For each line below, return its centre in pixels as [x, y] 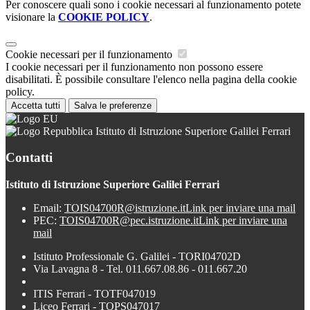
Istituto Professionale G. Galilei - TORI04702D [137, 256]
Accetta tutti [36, 105]
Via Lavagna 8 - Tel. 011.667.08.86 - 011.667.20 [140, 268]
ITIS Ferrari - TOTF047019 [94, 293]
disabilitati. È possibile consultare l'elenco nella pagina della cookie [151, 79]
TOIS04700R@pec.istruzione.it [129, 220]
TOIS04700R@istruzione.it [125, 208]
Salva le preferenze [113, 105]
